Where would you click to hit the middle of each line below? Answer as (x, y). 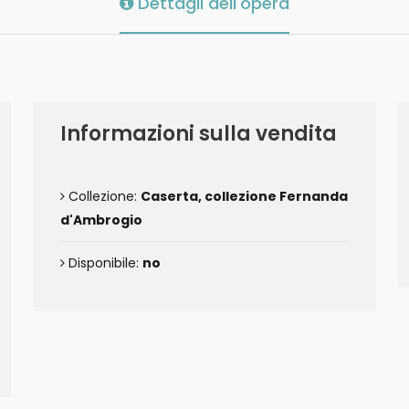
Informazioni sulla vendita (199, 134)
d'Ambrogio (101, 220)
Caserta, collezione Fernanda (244, 196)
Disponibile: (104, 263)
